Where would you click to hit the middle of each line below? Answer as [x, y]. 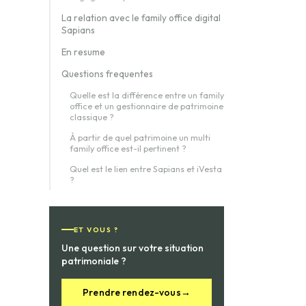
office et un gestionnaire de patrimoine [147, 106]
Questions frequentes [107, 74]
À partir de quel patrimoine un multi [140, 137]
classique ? [92, 117]
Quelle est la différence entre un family [147, 95]
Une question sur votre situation [133, 248]
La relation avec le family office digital [141, 18]
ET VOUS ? [96, 229]
